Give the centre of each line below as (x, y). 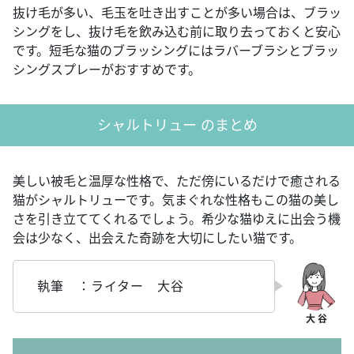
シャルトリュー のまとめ (177, 124)
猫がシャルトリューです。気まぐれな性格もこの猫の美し (176, 200)
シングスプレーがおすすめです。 (107, 69)
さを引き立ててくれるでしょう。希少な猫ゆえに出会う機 (177, 218)
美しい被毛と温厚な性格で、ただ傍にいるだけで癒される (177, 181)
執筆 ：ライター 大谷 (111, 286)
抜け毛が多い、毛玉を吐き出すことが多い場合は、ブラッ (177, 12)
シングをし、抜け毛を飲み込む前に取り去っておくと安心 (177, 31)
